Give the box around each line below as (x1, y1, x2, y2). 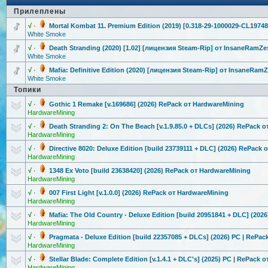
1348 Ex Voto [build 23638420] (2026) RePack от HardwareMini (49, 167, 242, 174)
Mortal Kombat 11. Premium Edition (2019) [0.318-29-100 (49, 22, 224, 29)
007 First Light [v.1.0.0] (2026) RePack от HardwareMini (49, 189, 220, 196)
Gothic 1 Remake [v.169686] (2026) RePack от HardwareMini (49, 100, 236, 108)
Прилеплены (14, 7, 66, 16)
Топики (14, 86, 41, 94)
